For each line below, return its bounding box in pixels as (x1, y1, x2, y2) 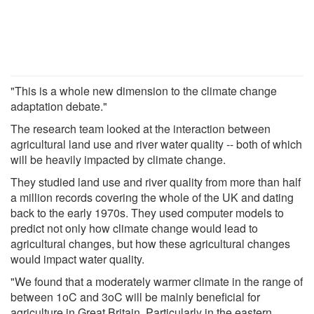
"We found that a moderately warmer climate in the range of (11, 273, 303, 289)
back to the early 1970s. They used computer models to (11, 204, 284, 221)
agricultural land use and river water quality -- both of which (11, 135, 302, 152)
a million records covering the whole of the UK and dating (11, 189, 294, 205)
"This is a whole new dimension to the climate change (11, 82, 277, 99)
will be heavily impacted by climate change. (11, 151, 226, 168)
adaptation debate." (11, 97, 107, 114)
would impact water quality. (11, 250, 144, 267)
